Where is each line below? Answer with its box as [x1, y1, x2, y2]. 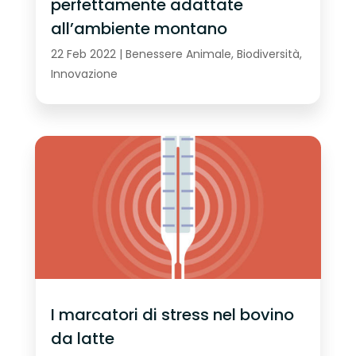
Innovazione [50, 65, 118, 82]
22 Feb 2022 [50, 45, 116, 62]
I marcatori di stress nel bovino [50, 304, 294, 326]
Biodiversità [236, 45, 300, 62]
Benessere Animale [125, 45, 231, 62]
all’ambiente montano [50, 17, 227, 40]
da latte [50, 327, 114, 350]
